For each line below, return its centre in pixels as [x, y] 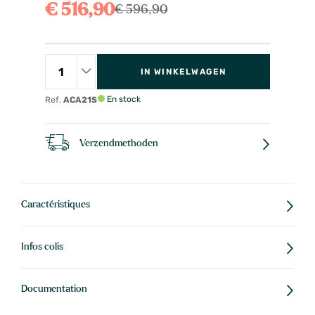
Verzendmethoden [119, 143]
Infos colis [42, 247]
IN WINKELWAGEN [184, 71]
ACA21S [80, 99]
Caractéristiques [56, 205]
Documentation [54, 289]
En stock [123, 99]
